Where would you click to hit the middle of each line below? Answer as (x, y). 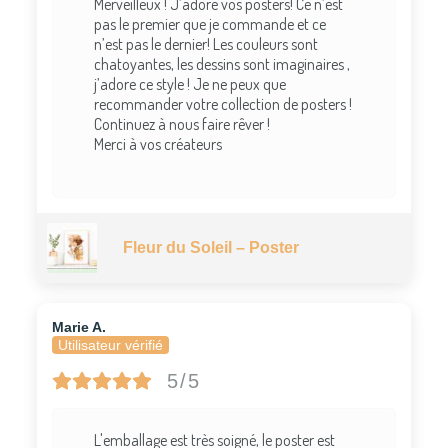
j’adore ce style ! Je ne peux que (189, 83)
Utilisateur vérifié (110, 344)
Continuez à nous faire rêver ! (181, 123)
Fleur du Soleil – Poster (210, 248)
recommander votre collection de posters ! (222, 103)
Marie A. (78, 326)
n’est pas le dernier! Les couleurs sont (205, 43)
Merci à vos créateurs (157, 143)
